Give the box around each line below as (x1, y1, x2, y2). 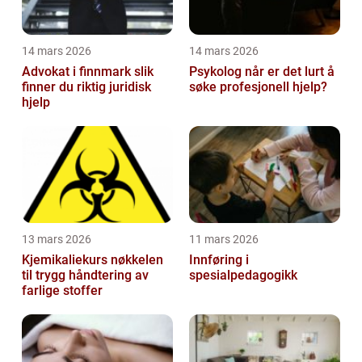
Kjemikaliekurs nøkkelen (22, 251, 111, 267)
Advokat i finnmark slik (22, 63, 134, 79)
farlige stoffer (22, 282, 103, 298)
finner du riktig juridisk (22, 78, 151, 95)
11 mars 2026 (189, 232, 259, 246)
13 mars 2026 (22, 232, 91, 246)
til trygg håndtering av (22, 267, 149, 283)
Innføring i (189, 251, 249, 267)
